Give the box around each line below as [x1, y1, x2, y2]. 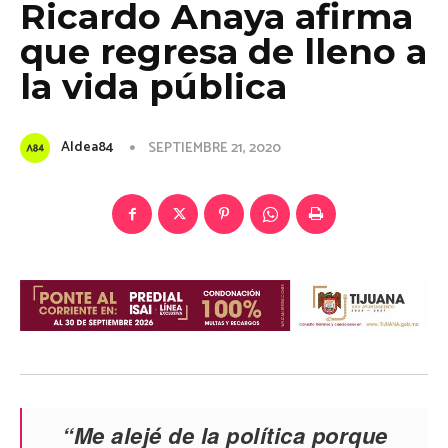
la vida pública [20, 65, 287, 108]
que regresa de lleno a [20, 30, 427, 73]
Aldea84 [61, 136, 113, 159]
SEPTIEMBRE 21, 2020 [148, 136, 281, 160]
